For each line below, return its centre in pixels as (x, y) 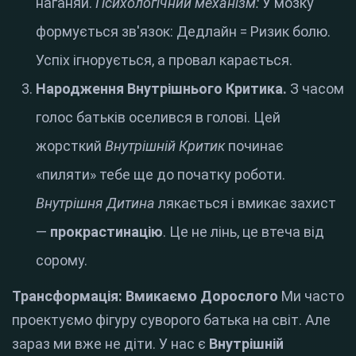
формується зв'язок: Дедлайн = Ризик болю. (183, 32)
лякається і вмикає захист (246, 203)
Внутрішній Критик (165, 146)
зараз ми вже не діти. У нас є (110, 344)
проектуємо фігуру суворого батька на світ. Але (171, 320)
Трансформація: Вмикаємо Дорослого (145, 296)
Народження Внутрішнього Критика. (161, 89)
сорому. (62, 261)
